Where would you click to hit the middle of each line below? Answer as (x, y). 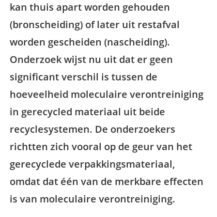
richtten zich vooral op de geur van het (101, 147)
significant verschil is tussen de (84, 77)
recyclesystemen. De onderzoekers (93, 129)
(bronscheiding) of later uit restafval (95, 24)
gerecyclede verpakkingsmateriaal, (92, 164)
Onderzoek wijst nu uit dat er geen (91, 59)
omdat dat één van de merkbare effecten (107, 181)
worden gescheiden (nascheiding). (90, 42)
